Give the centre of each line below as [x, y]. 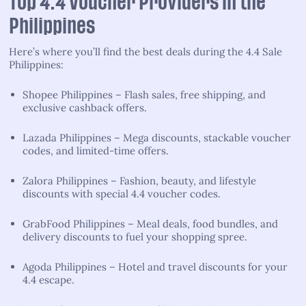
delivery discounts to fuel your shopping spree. [135, 236]
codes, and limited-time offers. [96, 150]
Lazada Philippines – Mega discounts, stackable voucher [157, 137]
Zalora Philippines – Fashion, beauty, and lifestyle [139, 180]
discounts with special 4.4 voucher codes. [122, 193]
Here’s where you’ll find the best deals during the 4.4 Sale [145, 51]
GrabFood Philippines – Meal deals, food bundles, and [150, 223]
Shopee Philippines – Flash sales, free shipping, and [144, 94]
